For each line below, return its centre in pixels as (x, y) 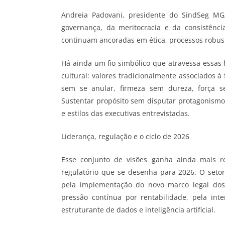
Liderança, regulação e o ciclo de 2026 (125, 137)
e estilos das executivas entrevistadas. (126, 114)
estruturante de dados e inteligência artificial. (138, 210)
